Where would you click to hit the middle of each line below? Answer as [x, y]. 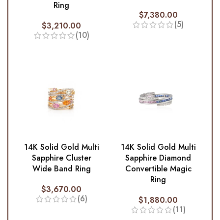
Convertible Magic [158, 169]
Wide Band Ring [61, 169]
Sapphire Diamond [158, 158]
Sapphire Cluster [61, 158]
